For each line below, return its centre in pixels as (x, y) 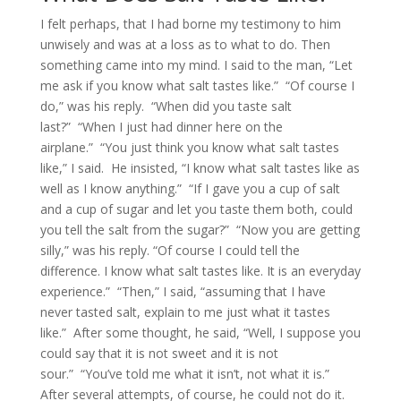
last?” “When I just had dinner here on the (161, 127)
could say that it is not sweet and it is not (159, 353)
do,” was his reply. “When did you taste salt (166, 106)
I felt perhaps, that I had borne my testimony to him (190, 24)
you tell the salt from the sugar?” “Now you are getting (200, 230)
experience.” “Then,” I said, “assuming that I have (183, 291)
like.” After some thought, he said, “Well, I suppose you (200, 333)
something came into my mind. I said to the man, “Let (196, 65)
